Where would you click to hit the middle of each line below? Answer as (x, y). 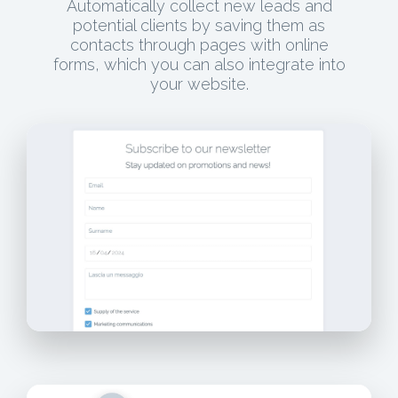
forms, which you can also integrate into (199, 64)
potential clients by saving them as (199, 25)
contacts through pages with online (199, 44)
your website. (199, 84)
